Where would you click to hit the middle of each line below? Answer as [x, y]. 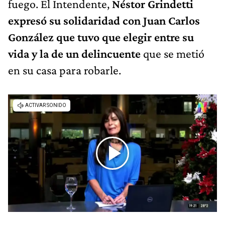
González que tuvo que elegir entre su [101, 37]
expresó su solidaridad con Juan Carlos [104, 20]
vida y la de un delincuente [76, 53]
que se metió [174, 53]
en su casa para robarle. [65, 70]
